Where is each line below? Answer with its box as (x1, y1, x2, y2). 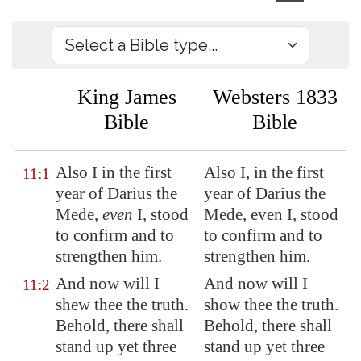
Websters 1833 (212, 85, 338, 109)
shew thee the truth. (56, 295, 189, 314)
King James (77, 85, 176, 109)
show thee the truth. (204, 295, 338, 314)
